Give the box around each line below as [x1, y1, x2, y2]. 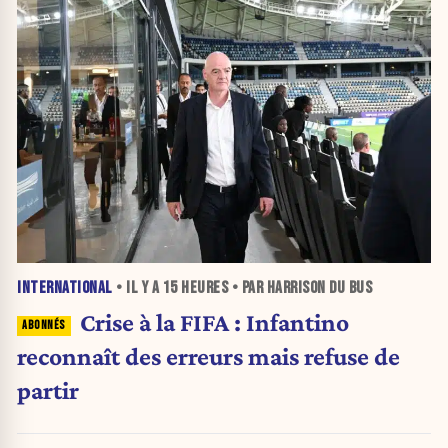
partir [17, 376, 79, 405]
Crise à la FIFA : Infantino [79, 308, 349, 337]
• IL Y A [112, 278, 163, 299]
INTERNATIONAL [17, 278, 113, 299]
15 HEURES [162, 278, 228, 299]
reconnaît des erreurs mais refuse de [17, 342, 400, 371]
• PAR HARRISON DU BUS [228, 278, 372, 299]
